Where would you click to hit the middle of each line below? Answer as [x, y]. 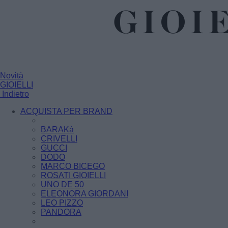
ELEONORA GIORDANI [84, 194]
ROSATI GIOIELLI [73, 175]
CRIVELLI [59, 139]
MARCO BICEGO [73, 166]
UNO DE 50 [62, 184]
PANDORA [61, 212]
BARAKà [57, 130]
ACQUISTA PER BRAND [66, 111]
